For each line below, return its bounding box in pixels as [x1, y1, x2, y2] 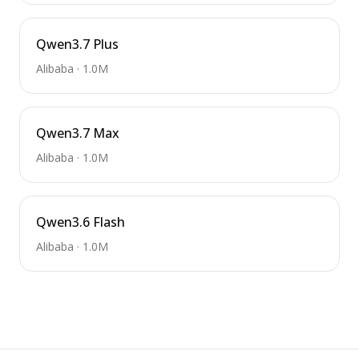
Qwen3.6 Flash [36, 213, 125, 231]
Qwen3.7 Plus [36, 35, 119, 53]
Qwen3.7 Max [36, 124, 119, 142]
